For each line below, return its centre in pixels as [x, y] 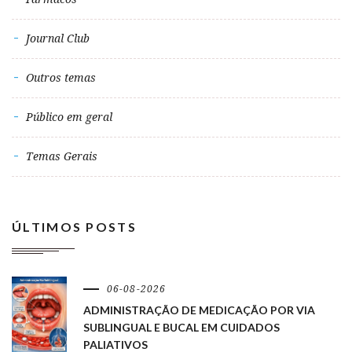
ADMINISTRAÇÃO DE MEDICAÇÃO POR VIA [199, 310]
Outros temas [61, 78]
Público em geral [69, 117]
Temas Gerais [62, 156]
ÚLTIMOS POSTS [74, 227]
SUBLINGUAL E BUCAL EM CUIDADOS [181, 327]
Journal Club [58, 38]
